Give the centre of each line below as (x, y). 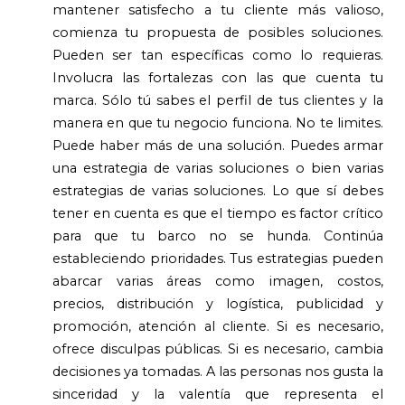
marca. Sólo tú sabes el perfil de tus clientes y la (217, 101)
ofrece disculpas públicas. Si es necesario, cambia (217, 349)
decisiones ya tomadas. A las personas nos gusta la (217, 372)
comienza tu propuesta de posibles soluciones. (217, 33)
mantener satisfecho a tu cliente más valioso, (217, 10)
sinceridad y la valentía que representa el (217, 395)
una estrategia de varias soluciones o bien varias (217, 169)
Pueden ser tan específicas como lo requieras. (217, 56)
